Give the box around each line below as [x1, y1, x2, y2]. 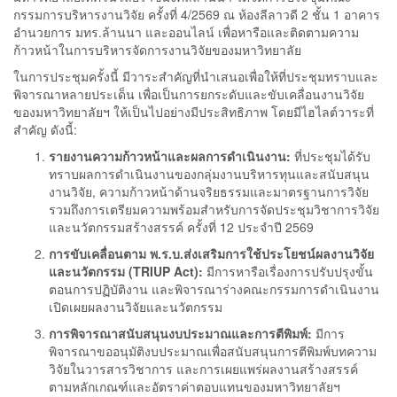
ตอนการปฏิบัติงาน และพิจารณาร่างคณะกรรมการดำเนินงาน [49, 279, 379, 298]
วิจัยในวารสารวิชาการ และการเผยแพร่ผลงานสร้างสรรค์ [49, 359, 358, 378]
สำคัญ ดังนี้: [13, 120, 77, 138]
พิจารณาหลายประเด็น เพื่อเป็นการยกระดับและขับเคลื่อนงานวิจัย [13, 84, 364, 103]
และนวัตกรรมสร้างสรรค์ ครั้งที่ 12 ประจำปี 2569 [49, 217, 314, 236]
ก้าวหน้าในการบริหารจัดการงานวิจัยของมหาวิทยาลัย [13, 40, 301, 58]
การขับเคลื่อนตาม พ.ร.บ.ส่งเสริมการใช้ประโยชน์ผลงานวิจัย [49, 244, 374, 262]
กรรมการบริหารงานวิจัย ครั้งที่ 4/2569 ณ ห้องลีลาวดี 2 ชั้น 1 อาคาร [13, 4, 380, 23]
